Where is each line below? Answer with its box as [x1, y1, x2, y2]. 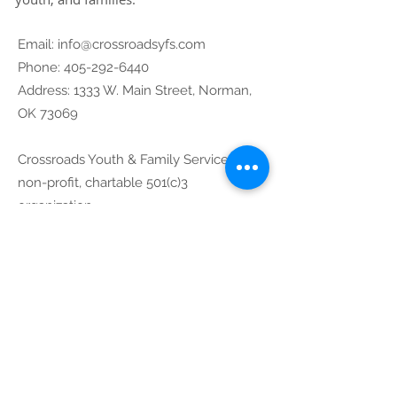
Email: [18, 35, 58, 52]
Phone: [18, 58, 64, 75]
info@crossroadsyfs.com [58, 35, 206, 52]
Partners [96, 312, 188, 343]
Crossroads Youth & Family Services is [18, 151, 247, 167]
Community [79, 282, 205, 313]
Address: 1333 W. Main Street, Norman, [18, 82, 252, 98]
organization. [18, 197, 98, 214]
